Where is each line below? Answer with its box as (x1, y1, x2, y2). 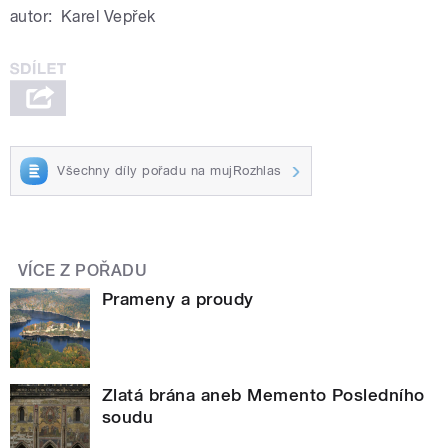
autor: (10, 7, 53, 27)
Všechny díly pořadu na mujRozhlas (57, 162, 282, 178)
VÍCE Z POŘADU (18, 260, 148, 280)
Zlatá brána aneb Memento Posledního (102, 384, 425, 405)
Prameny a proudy (102, 288, 254, 309)
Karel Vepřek (60, 7, 156, 27)
